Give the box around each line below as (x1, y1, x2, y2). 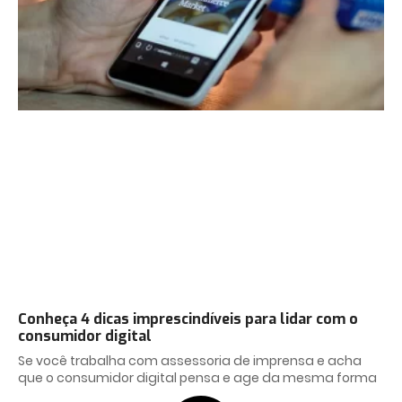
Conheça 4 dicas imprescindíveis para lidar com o (18, 310, 358, 329)
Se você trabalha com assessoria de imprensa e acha (18, 352, 362, 371)
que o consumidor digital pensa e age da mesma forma (18, 369, 377, 388)
